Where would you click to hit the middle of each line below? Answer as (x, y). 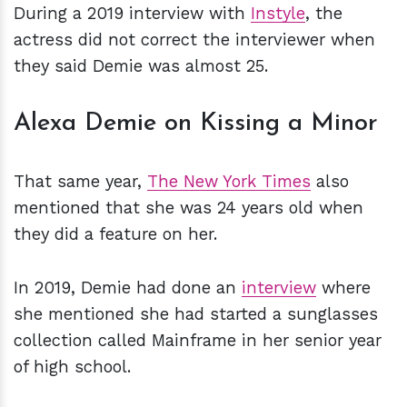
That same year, (80, 182)
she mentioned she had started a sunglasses (196, 314)
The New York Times (229, 182)
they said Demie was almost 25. (141, 66)
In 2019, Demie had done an (128, 288)
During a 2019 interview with (132, 14)
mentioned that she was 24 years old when (189, 208)
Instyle (278, 14)
